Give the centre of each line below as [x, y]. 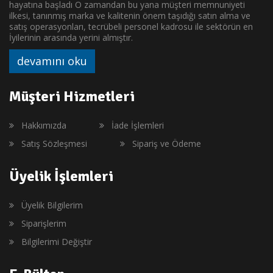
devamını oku [52, 61]
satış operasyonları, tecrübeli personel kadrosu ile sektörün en [131, 27]
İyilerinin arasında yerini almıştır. [71, 38]
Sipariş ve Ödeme [167, 144]
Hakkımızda [44, 126]
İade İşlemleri [138, 126]
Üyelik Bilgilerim [52, 205]
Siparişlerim [44, 224]
